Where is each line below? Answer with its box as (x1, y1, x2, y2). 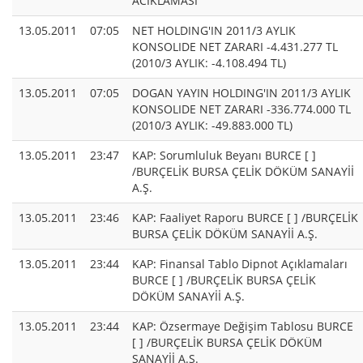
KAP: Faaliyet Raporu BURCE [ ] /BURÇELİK (132, 210, 358, 226)
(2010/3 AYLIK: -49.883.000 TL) (132, 117, 293, 134)
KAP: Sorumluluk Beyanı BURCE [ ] (132, 147, 316, 164)
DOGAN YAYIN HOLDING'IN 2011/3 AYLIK (132, 85, 351, 101)
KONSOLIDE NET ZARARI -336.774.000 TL (132, 101, 351, 117)
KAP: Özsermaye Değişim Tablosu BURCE (132, 318, 353, 335)
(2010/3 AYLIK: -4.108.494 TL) (132, 55, 286, 71)
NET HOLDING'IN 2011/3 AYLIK (132, 23, 296, 39)
